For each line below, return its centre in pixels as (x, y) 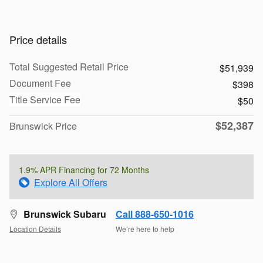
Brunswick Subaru (65, 214)
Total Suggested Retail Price (69, 67)
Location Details (35, 228)
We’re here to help (145, 228)
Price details (38, 40)
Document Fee (40, 83)
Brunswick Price (43, 126)
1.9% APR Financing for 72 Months (84, 170)
